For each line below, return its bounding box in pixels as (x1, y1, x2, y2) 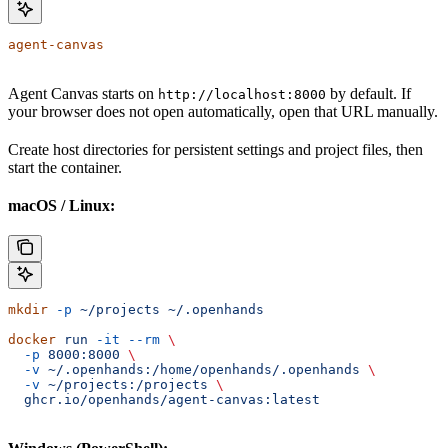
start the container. (8, 158, 122, 176)
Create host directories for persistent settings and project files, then (8, 140, 423, 158)
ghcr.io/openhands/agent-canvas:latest (8, 391, 320, 407)
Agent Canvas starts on (8, 84, 158, 102)
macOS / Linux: (8, 196, 115, 214)
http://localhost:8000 (158, 86, 326, 102)
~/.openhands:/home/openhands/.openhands (40, 361, 360, 377)
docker (8, 331, 56, 347)
